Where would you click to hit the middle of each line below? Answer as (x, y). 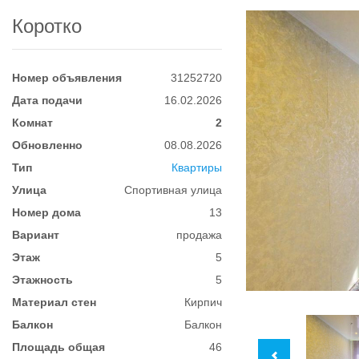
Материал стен (54, 302)
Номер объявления (67, 78)
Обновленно (47, 145)
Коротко (47, 26)
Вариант (36, 235)
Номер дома (46, 212)
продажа (200, 235)
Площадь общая (58, 347)
